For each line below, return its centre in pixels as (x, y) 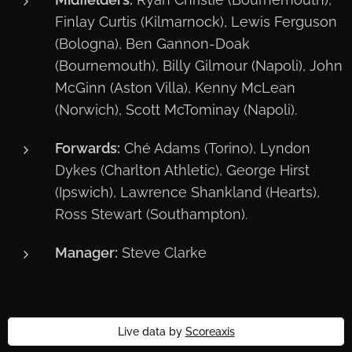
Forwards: (88, 148)
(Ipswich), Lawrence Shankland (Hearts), (187, 192)
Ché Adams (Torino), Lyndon (215, 148)
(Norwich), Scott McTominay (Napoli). (176, 110)
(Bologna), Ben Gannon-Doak (152, 44)
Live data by (151, 332)
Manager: (86, 253)
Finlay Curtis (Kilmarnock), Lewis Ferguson (196, 22)
